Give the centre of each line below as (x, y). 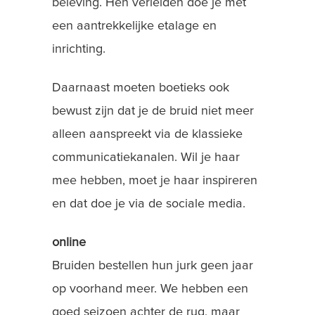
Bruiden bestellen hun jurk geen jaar (153, 266)
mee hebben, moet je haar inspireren (155, 181)
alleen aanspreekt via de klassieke (147, 134)
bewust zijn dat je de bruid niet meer (153, 111)
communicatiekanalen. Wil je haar (146, 157)
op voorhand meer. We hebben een (150, 289)
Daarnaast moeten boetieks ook (141, 88)
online (69, 243)
